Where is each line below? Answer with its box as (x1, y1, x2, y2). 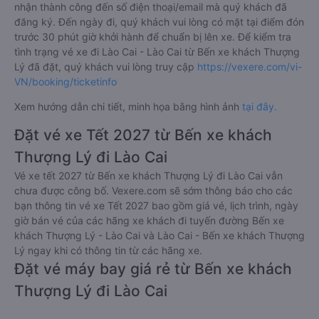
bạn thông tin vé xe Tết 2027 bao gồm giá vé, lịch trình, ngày (14, 199, 298, 212)
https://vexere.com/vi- (197, 61, 302, 73)
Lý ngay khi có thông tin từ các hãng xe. (14, 244, 202, 257)
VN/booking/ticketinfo (14, 75, 117, 88)
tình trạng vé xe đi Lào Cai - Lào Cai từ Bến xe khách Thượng (14, 46, 300, 58)
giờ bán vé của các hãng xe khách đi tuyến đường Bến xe (14, 214, 284, 227)
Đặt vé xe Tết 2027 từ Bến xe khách (14, 126, 272, 145)
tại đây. (242, 100, 277, 113)
